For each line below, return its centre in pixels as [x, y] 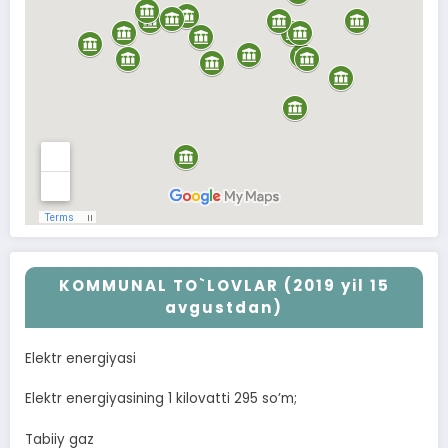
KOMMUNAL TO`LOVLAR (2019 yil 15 [224, 286]
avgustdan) [224, 308]
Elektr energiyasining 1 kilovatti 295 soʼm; [161, 399]
